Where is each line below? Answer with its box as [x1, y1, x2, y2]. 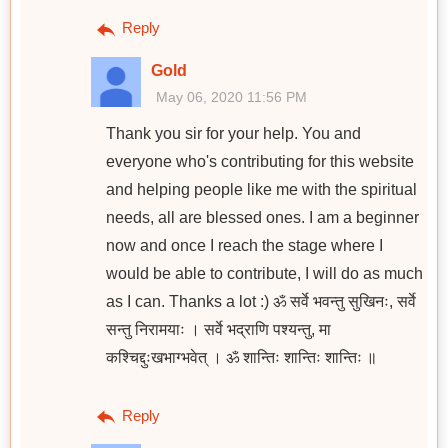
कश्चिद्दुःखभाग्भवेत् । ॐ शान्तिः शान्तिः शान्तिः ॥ [106, 348, 377, 366]
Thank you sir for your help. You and [106, 124, 361, 142]
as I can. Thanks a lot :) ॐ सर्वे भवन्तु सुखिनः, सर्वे [106, 292, 416, 310]
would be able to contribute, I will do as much [106, 264, 423, 282]
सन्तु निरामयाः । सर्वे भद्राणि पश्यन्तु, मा [106, 320, 331, 338]
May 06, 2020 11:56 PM [156, 88, 307, 105]
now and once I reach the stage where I [106, 236, 383, 254]
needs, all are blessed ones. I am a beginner [106, 208, 419, 226]
